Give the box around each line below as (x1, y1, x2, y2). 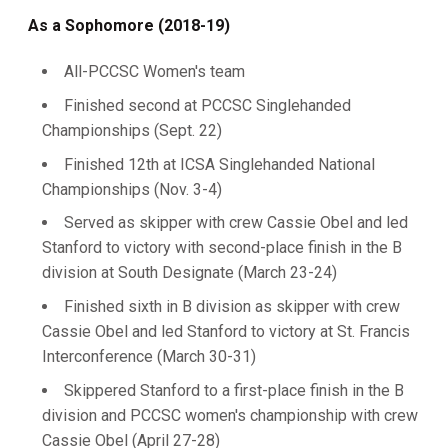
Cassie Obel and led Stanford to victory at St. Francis (42, 322, 410, 341)
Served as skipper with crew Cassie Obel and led (64, 213, 408, 233)
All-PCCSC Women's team (64, 62, 245, 81)
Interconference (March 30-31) (42, 347, 256, 366)
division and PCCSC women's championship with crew (42, 405, 418, 425)
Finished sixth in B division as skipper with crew (64, 297, 400, 316)
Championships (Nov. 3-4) (42, 179, 222, 199)
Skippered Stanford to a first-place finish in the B (64, 380, 404, 400)
